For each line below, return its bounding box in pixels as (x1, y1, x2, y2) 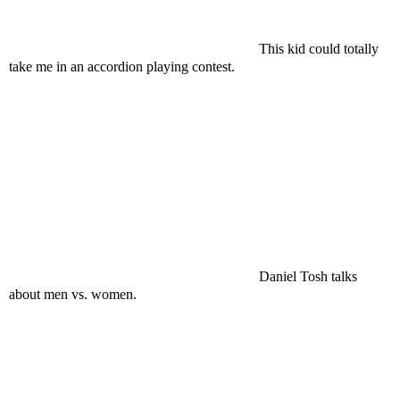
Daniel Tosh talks (259, 269, 357, 284)
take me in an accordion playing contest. (9, 59, 235, 74)
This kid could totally (259, 41, 379, 56)
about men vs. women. (9, 287, 137, 302)
